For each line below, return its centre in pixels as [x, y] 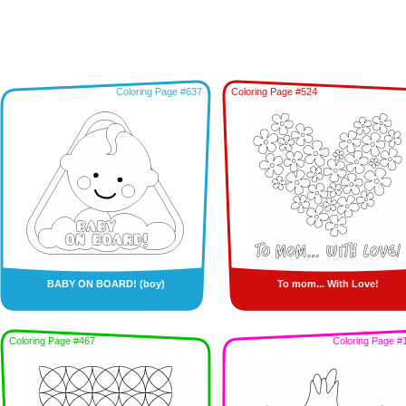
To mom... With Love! [328, 284]
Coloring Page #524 [274, 92]
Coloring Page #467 [52, 341]
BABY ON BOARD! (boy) [106, 284]
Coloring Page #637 [159, 92]
